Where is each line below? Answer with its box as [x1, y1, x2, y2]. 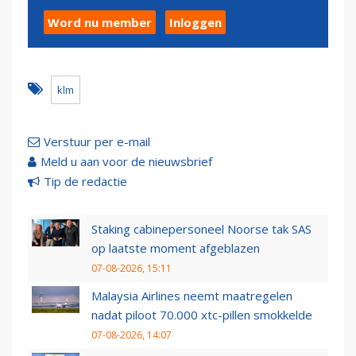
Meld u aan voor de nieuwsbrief [41, 153, 212, 170]
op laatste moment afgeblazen [91, 240, 260, 257]
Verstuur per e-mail [44, 133, 150, 150]
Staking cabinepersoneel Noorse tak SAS [91, 221, 311, 238]
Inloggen [169, 14, 222, 31]
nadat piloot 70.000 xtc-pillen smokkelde [91, 307, 312, 323]
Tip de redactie [44, 173, 127, 190]
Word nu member [48, 14, 152, 31]
